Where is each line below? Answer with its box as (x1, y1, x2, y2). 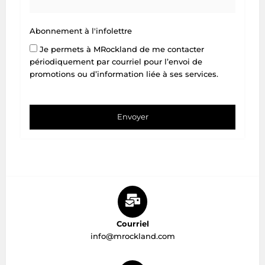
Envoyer (117, 112, 148, 121)
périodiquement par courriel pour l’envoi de (30, 57, 202, 66)
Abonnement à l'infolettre (30, 26, 132, 35)
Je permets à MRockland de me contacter (40, 44, 204, 54)
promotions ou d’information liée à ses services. (30, 69, 218, 79)
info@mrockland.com (90, 231, 175, 241)
